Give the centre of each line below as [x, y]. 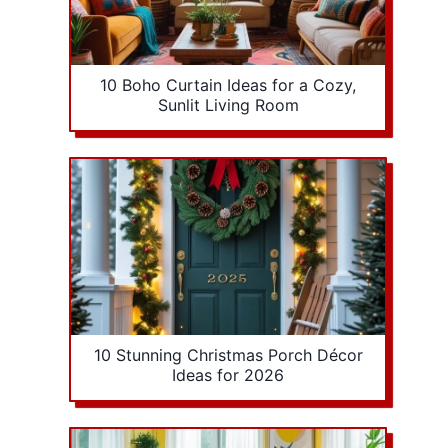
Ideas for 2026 [228, 375]
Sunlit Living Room [228, 104]
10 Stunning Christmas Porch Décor [228, 355]
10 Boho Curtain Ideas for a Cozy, [228, 84]
